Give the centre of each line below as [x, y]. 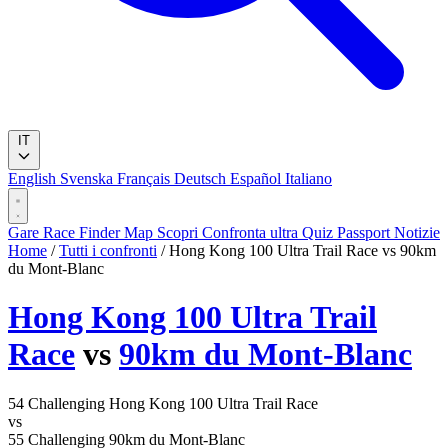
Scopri [179, 232]
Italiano [308, 178]
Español [257, 178]
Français [145, 178]
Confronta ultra [252, 232]
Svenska [88, 178]
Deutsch [202, 178]
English [34, 178]
